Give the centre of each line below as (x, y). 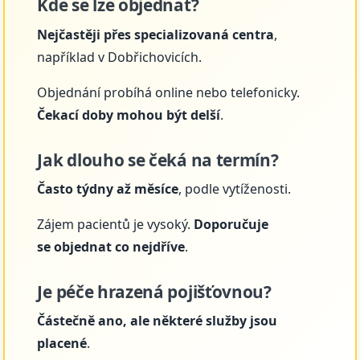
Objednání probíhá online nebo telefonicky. (169, 92)
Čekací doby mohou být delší (129, 115)
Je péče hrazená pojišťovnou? (154, 291)
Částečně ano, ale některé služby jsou (157, 321)
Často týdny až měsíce (108, 188)
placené (62, 344)
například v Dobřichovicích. (120, 57)
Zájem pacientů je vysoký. (116, 224)
